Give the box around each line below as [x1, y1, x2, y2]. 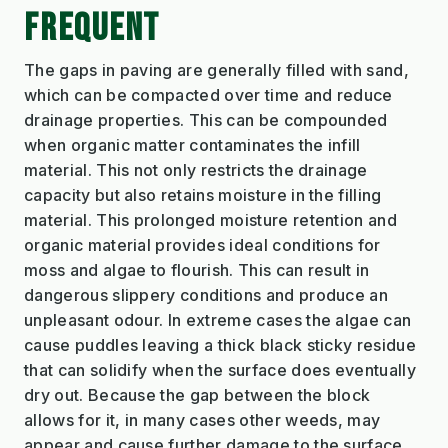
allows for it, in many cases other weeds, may [24, 409, 381, 430]
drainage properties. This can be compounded [24, 109, 388, 130]
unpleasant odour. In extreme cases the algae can [24, 309, 412, 330]
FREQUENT [24, 4, 161, 52]
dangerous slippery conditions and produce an [24, 284, 389, 305]
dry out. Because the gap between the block [24, 384, 371, 405]
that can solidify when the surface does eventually [24, 359, 417, 380]
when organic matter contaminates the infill [24, 134, 361, 155]
